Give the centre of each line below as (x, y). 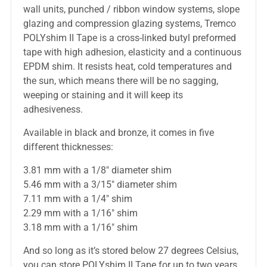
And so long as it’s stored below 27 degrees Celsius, (131, 251)
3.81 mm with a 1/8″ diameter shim (97, 170)
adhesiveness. (53, 109)
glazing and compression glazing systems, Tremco (129, 24)
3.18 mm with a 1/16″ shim (80, 227)
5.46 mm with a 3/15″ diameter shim (100, 184)
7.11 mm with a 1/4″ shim (77, 199)
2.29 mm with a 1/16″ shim (80, 213)
